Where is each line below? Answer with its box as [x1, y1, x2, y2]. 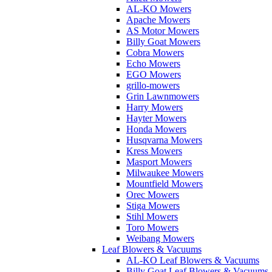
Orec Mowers [126, 189, 179, 200]
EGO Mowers [126, 69, 181, 80]
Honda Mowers [126, 124, 186, 134]
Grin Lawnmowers [126, 91, 199, 101]
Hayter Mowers [126, 113, 186, 123]
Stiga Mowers [126, 200, 180, 211]
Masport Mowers [126, 157, 192, 167]
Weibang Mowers [126, 233, 194, 243]
